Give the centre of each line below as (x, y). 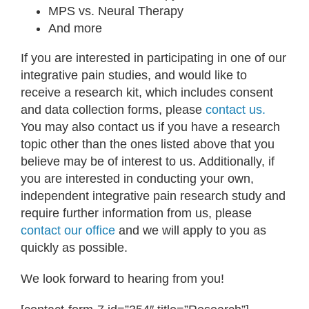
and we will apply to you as (191, 230)
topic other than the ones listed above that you (148, 144)
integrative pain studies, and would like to (134, 75)
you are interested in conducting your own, (137, 178)
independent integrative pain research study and (153, 196)
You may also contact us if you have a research (150, 127)
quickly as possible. (74, 247)
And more (75, 28)
